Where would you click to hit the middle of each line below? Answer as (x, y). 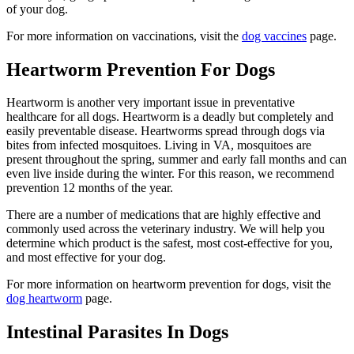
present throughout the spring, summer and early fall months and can (177, 160)
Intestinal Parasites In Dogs (117, 332)
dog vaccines (274, 36)
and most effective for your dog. (86, 258)
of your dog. (37, 9)
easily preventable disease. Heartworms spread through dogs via (166, 131)
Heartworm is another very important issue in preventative (151, 103)
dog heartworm (44, 299)
